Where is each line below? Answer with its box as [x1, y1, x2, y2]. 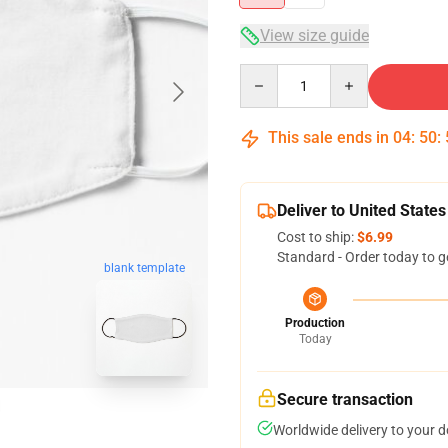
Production [285, 316, 345, 330]
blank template [103, 261, 185, 276]
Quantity [239, 65, 294, 81]
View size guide [260, 26, 369, 45]
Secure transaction [277, 390, 413, 409]
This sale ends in [264, 128, 393, 147]
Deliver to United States [277, 201, 446, 220]
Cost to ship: [277, 229, 357, 245]
